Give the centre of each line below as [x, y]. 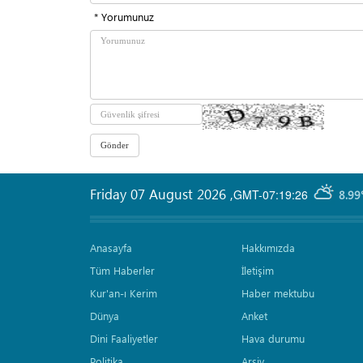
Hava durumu [273, 339]
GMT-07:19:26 [271, 194]
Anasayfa [111, 248]
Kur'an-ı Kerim [124, 293]
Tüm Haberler [122, 271]
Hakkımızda [268, 248]
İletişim [258, 271]
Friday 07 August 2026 [160, 194]
